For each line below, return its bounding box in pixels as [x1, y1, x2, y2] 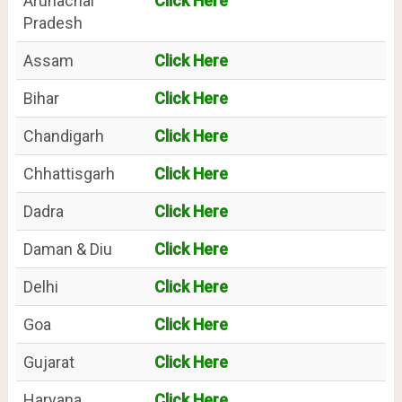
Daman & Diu [22, 239, 112, 258]
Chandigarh [22, 126, 104, 145]
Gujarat [22, 352, 74, 371]
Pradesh [22, 13, 83, 32]
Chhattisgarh [22, 163, 115, 183]
